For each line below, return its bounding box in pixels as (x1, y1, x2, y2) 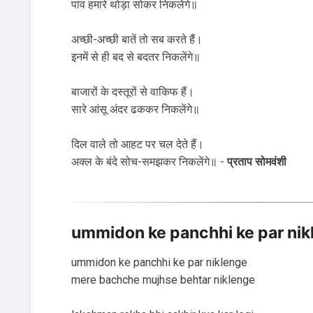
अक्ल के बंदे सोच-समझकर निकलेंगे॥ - (71, 155, 227, 169)
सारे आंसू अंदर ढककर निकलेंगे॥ (71, 103, 200, 117)
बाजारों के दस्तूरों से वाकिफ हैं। (71, 85, 194, 99)
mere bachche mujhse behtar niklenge (71, 272, 255, 286)
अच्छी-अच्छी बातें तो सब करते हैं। (71, 33, 203, 47)
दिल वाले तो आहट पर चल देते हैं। (71, 138, 204, 152)
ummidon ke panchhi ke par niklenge (71, 255, 247, 269)
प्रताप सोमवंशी (226, 155, 286, 169)
